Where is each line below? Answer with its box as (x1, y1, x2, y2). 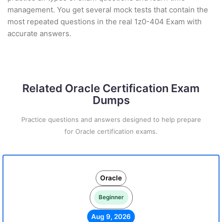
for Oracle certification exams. (64, 127, 158, 135)
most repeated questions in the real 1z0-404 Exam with (7, 17, 202, 26)
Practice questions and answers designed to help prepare (21, 115, 201, 123)
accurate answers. (7, 29, 71, 38)
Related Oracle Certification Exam (22, 82, 200, 95)
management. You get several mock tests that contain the (7, 5, 208, 14)
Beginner (98, 194, 124, 201)
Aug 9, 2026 (91, 213, 131, 221)
